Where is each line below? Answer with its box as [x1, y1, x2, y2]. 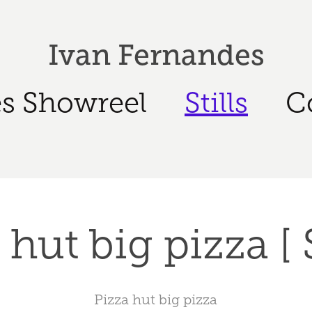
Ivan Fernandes [47, 39, 265, 71]
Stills [185, 87, 248, 118]
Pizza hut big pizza [94, 292, 218, 307]
